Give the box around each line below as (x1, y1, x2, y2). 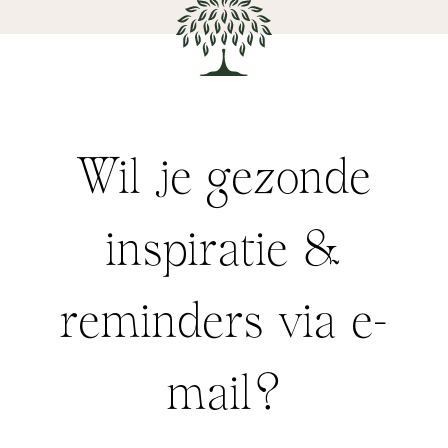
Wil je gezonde (76, 154, 372, 208)
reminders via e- (60, 298, 388, 352)
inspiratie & (106, 226, 342, 280)
